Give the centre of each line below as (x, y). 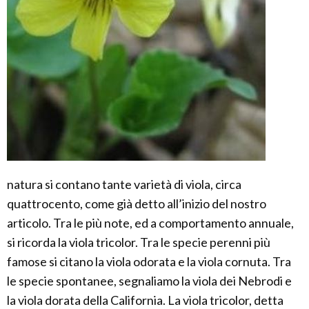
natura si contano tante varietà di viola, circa (124, 185)
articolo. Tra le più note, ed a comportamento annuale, (150, 223)
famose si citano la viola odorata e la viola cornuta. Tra (149, 262)
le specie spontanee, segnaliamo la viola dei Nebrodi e (149, 281)
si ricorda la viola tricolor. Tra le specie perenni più (139, 242)
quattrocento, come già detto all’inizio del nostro (137, 204)
